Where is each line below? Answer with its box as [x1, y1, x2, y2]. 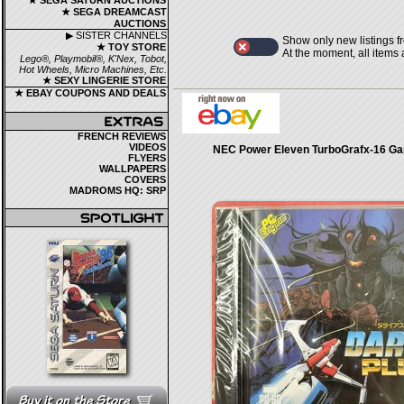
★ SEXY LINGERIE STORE [42, 75, 166, 86]
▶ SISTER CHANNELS [66, 30, 167, 41]
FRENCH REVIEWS [78, 131, 166, 142]
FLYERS [128, 152, 166, 163]
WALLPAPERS [99, 163, 166, 174]
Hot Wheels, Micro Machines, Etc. [19, 64, 167, 75]
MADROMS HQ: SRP [69, 185, 166, 196]
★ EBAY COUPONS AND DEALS [14, 87, 166, 98]
